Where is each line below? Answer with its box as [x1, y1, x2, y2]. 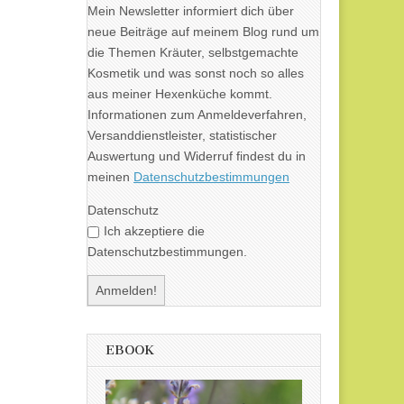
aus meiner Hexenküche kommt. [87, 87, 272, 102]
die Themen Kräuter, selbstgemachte [87, 45, 298, 60]
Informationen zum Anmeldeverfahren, [87, 107, 307, 123]
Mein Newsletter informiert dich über [87, 4, 294, 19]
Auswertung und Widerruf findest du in [87, 149, 306, 164]
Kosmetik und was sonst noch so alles [87, 66, 304, 81]
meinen [87, 170, 133, 185]
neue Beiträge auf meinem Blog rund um [87, 24, 319, 40]
